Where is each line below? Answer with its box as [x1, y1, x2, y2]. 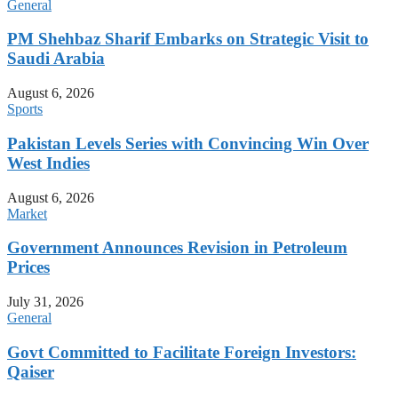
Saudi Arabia [7, 49, 105, 68]
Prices [7, 258, 50, 277]
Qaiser [7, 362, 54, 381]
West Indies [7, 153, 90, 172]
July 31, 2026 [7, 294, 84, 310]
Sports [7, 101, 43, 117]
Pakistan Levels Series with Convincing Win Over [7, 133, 369, 153]
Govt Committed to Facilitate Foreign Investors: [7, 342, 356, 362]
